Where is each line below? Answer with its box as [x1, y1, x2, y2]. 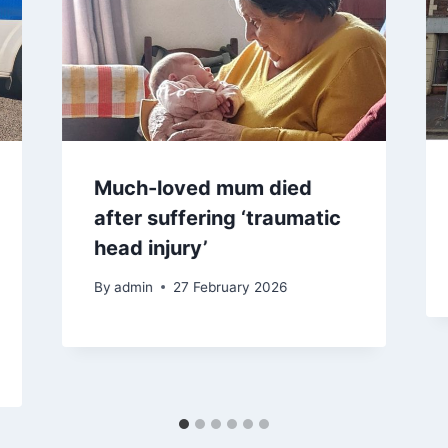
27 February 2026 [172, 278, 287, 295]
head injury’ [93, 236, 208, 261]
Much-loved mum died [93, 176, 312, 201]
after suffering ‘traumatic [93, 206, 341, 231]
